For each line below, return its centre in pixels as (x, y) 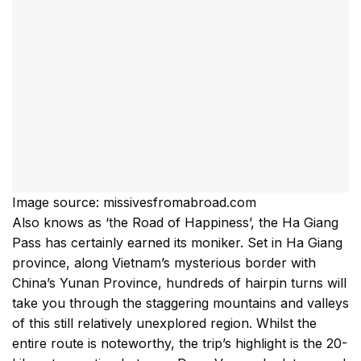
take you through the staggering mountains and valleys (180, 303)
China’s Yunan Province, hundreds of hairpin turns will (179, 283)
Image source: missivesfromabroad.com (134, 203)
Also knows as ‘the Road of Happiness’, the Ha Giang (175, 223)
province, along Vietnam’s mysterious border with (164, 263)
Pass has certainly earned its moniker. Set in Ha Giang (177, 243)
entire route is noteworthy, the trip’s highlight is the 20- (180, 344)
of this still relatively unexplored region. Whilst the (164, 324)
